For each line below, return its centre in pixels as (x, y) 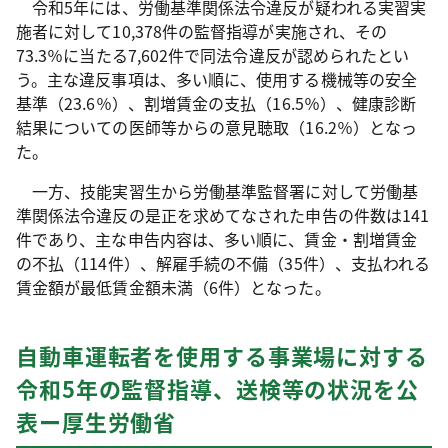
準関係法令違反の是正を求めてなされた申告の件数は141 (223, 215)
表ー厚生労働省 (96, 421)
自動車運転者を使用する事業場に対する (222, 355)
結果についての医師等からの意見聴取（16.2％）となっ (217, 127)
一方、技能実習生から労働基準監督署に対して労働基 (217, 191)
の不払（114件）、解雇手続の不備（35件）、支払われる (223, 263)
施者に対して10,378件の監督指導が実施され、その (202, 31)
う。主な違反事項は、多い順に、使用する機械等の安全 (216, 79)
